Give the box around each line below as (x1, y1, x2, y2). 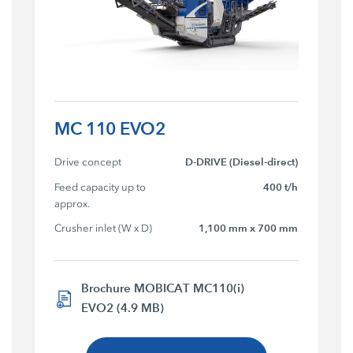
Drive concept (54, 156, 122, 169)
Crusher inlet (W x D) (54, 222, 153, 235)
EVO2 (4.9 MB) (81, 300, 165, 316)
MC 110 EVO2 (54, 118, 165, 140)
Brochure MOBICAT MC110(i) (81, 281, 245, 296)
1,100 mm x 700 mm (199, 222, 299, 236)
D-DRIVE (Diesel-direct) (185, 156, 299, 169)
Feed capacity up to (54, 181, 149, 194)
